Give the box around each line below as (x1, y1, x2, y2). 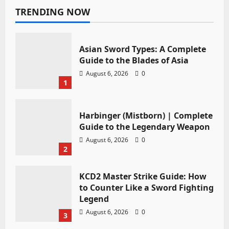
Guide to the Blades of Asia (79, 54, 189, 66)
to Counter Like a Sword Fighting (79, 181, 214, 193)
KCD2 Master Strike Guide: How (79, 170, 207, 182)
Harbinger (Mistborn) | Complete (79, 109, 213, 121)
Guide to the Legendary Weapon (79, 121, 210, 132)
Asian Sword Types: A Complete (79, 43, 206, 55)
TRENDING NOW (15, 6, 90, 18)
